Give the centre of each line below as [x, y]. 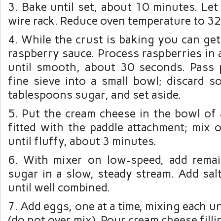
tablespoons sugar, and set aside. [94, 95]
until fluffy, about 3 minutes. [82, 141]
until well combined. [59, 188]
